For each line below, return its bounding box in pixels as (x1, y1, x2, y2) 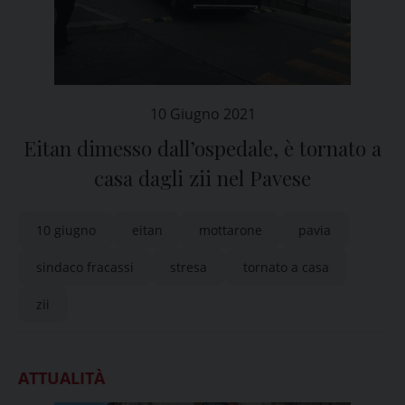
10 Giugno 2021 (149, 104, 256, 124)
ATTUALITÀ (18, 367, 105, 389)
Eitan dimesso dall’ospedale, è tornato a (24, 135, 381, 162)
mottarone (199, 221, 262, 239)
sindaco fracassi (36, 259, 134, 276)
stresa (170, 259, 207, 276)
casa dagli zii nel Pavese (94, 165, 311, 192)
